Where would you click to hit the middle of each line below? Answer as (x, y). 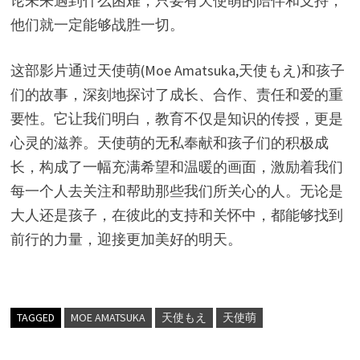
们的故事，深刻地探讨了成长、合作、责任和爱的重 (176, 94)
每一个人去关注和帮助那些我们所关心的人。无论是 (176, 190)
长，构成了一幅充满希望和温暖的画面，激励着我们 (176, 166)
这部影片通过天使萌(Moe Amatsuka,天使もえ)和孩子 (177, 70)
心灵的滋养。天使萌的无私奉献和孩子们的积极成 (169, 142)
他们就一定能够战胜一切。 (97, 24)
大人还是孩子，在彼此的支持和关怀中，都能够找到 (176, 215)
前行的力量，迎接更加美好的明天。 (126, 239)
